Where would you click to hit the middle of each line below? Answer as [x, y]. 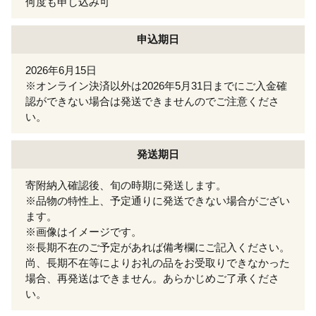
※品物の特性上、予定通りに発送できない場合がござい [158, 200]
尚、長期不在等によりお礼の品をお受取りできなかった [158, 262]
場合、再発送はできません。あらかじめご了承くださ [152, 278]
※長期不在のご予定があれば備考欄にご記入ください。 [158, 247]
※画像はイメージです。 [84, 231]
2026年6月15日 [61, 70]
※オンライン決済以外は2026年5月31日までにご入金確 [156, 85]
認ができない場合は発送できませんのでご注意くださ [152, 101]
